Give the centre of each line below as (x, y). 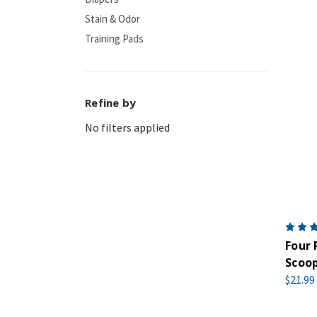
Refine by (111, 103)
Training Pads (114, 39)
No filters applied (127, 127)
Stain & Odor (113, 19)
